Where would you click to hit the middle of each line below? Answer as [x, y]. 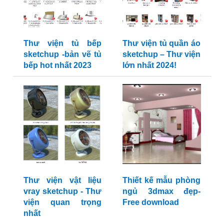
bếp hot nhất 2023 [57, 65]
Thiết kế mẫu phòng [161, 180]
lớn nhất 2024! [149, 65]
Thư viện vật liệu [62, 180]
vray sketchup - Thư [62, 191]
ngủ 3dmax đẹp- [161, 191]
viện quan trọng [62, 202]
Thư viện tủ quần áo [161, 43]
